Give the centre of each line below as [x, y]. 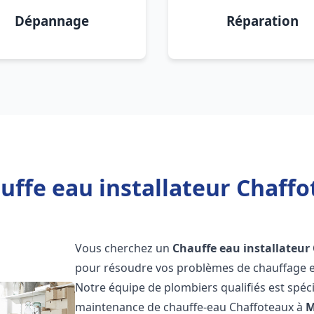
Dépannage [52, 21]
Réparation [262, 21]
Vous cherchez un [124, 248]
